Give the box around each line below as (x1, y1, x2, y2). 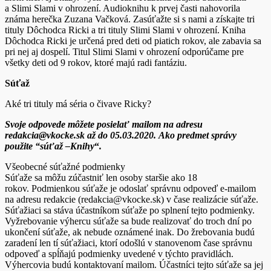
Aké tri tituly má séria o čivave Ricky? (5, 99, 151, 109)
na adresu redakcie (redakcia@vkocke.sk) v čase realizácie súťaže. (5, 194, 258, 205)
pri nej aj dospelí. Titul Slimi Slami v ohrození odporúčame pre (5, 47, 244, 57)
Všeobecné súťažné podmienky (5, 162, 125, 172)
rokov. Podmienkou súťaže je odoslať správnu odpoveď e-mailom (5, 183, 256, 194)
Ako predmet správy (156, 130, 237, 141)
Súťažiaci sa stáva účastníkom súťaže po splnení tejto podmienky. (5, 205, 255, 216)
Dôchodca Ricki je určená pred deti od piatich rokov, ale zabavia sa (5, 36, 261, 47)
